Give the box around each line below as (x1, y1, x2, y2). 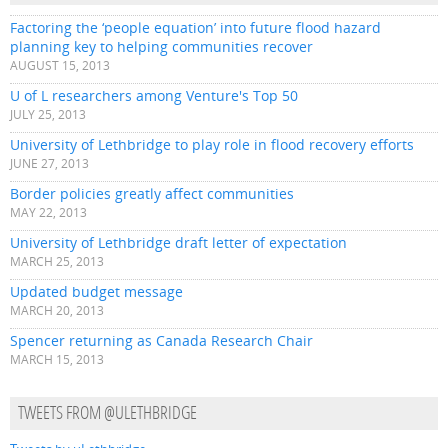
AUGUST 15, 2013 (10, 58, 110, 74)
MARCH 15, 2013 (10, 352, 104, 368)
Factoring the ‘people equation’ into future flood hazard (10, 18, 381, 38)
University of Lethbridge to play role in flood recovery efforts (10, 135, 414, 155)
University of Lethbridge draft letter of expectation (10, 233, 347, 253)
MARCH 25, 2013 (10, 254, 104, 270)
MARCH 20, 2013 (10, 303, 104, 319)
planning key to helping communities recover (10, 37, 313, 57)
